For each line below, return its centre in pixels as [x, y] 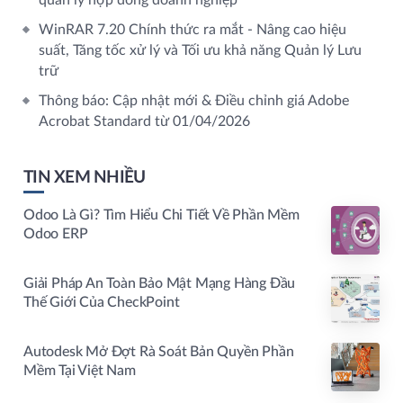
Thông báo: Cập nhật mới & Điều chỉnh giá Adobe [194, 101]
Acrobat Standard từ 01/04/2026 [144, 121]
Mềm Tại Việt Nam [80, 371]
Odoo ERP [56, 234]
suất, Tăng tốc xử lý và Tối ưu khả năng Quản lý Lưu [200, 50]
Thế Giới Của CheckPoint [102, 302]
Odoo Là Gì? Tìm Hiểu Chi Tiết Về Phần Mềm [161, 215]
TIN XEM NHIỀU [85, 178]
